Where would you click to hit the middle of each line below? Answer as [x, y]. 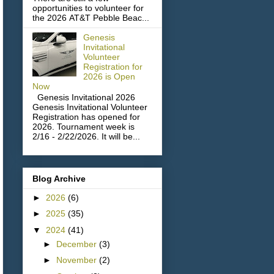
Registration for [113, 66]
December [77, 244]
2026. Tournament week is [83, 127]
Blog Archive [59, 178]
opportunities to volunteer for [88, 8]
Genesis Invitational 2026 [84, 98]
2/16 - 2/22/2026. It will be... [86, 137]
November [77, 260]
